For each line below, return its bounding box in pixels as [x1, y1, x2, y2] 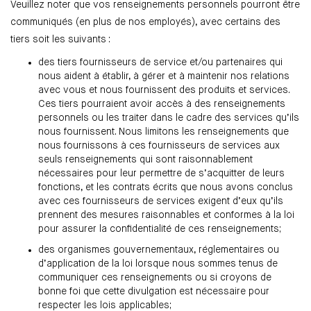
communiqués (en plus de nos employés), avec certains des [10, 17, 280, 28]
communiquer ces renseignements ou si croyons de [38, 273, 271, 283]
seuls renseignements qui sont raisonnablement [38, 155, 253, 165]
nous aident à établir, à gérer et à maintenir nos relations [38, 72, 289, 82]
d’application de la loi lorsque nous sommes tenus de [38, 259, 278, 269]
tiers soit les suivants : [10, 35, 110, 45]
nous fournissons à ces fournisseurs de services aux [38, 141, 280, 151]
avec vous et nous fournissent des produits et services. [38, 85, 289, 96]
